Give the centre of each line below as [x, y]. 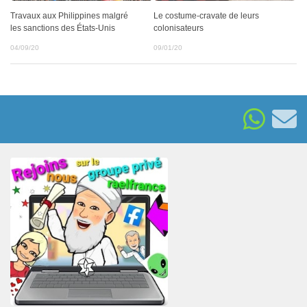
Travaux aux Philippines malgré [69, 15]
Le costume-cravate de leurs [206, 15]
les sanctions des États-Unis [63, 28]
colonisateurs [179, 28]
